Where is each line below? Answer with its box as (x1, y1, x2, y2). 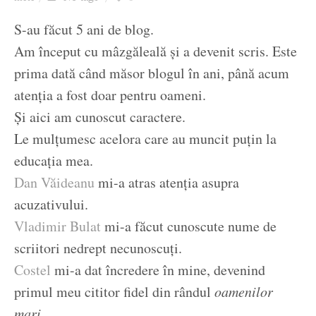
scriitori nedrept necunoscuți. (14, 238, 182, 258)
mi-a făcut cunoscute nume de (101, 217, 276, 236)
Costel (14, 260, 51, 280)
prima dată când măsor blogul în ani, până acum (14, 63, 289, 83)
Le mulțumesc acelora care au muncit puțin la (14, 129, 276, 149)
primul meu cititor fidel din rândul (14, 282, 214, 302)
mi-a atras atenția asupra (95, 173, 239, 193)
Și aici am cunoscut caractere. (14, 107, 186, 127)
